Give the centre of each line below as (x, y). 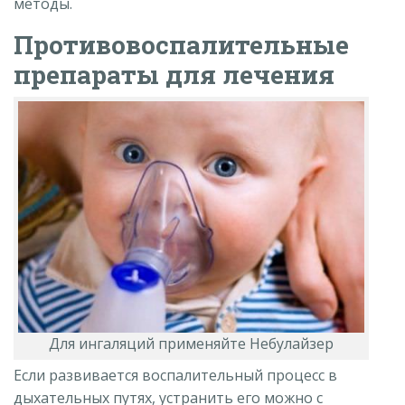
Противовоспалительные (181, 44)
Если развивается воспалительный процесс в (175, 375)
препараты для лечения (174, 74)
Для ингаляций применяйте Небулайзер (191, 343)
